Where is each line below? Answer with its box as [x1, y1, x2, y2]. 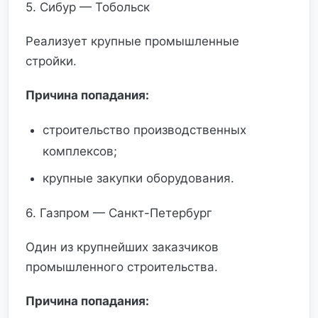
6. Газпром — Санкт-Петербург [26, 206, 212, 220]
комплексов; [43, 144, 117, 158]
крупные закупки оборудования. [43, 171, 234, 185]
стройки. [26, 54, 77, 68]
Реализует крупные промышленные [26, 34, 239, 48]
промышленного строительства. [26, 260, 218, 274]
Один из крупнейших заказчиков [26, 240, 219, 254]
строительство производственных [43, 123, 246, 137]
